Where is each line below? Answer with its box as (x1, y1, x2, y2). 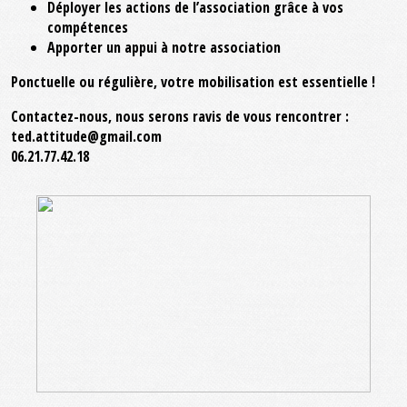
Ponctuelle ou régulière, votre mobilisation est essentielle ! (11, 72, 375, 92)
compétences (47, 17, 128, 37)
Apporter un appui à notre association (47, 37, 281, 57)
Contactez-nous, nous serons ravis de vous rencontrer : (11, 106, 349, 126)
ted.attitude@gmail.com (11, 126, 162, 146)
